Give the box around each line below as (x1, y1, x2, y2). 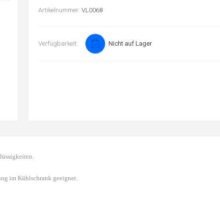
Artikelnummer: (38, 6, 80, 14)
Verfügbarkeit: (38, 40, 78, 47)
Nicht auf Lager (108, 40, 152, 47)
